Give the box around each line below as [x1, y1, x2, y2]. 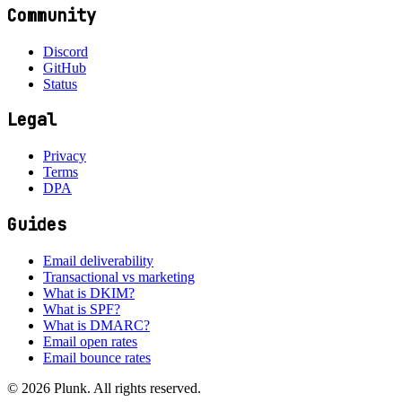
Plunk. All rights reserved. [50, 380, 201, 396]
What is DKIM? [43, 284, 135, 301]
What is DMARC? [43, 317, 150, 333]
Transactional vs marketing [43, 268, 195, 284]
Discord [43, 43, 88, 59]
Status [43, 75, 77, 92]
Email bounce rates [43, 349, 151, 365]
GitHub [43, 59, 86, 75]
